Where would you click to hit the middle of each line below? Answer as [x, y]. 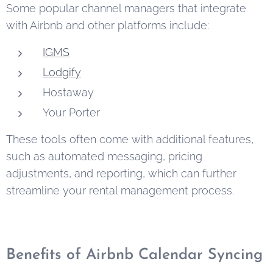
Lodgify [62, 72]
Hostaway [68, 92]
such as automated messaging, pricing [104, 156]
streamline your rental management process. [120, 190]
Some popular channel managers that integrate [126, 8]
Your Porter [71, 112]
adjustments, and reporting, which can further [121, 173]
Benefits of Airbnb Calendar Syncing [134, 255]
